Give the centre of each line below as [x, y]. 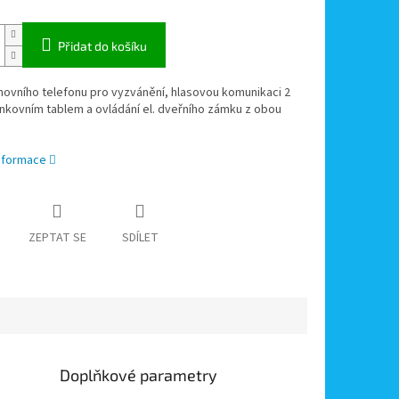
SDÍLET [140, 238]
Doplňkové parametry [139, 375]
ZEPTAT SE [57, 238]
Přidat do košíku [102, 46]
